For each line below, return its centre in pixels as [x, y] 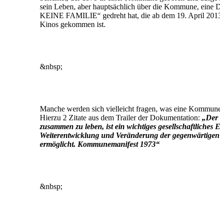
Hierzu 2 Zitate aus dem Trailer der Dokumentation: [121, 118]
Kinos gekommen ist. [73, 24]
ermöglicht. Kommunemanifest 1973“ [100, 144]
